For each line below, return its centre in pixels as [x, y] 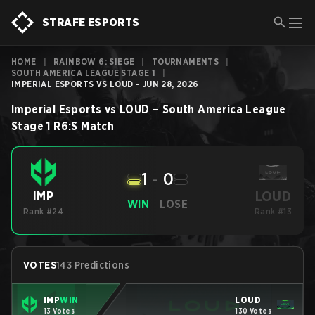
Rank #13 [273, 211]
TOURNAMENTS [185, 62]
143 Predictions [93, 265]
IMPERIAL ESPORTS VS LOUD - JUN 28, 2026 [105, 84]
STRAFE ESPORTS [91, 22]
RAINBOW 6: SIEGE [94, 62]
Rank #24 [44, 211]
